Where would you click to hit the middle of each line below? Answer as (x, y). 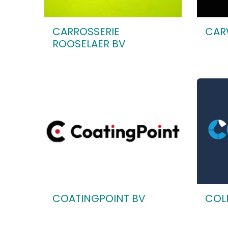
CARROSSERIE (86, 32)
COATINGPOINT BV (99, 198)
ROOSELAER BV (89, 44)
